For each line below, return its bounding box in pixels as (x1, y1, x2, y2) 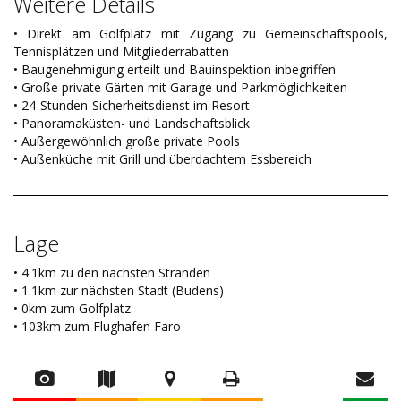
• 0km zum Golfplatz (13, 300, 131, 318)
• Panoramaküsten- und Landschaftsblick (13, 115, 250, 132)
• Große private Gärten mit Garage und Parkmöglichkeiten (13, 79, 347, 97)
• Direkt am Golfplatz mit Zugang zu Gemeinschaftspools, (13, 25, 388, 43)
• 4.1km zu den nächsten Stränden (13, 264, 210, 282)
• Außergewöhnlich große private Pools (13, 132, 240, 150)
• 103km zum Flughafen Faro (13, 318, 181, 336)
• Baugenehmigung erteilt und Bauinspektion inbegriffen (13, 61, 336, 79)
